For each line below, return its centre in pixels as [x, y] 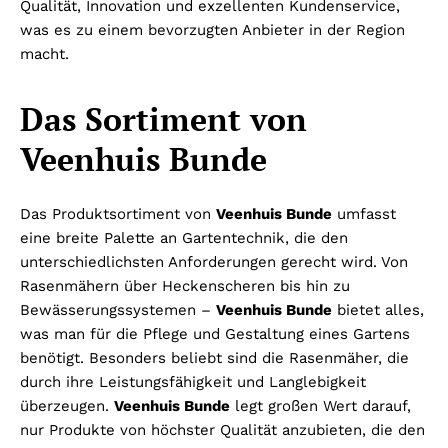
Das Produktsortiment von [118, 214]
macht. [44, 54]
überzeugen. [67, 406]
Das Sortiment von [163, 119]
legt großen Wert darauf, [320, 406]
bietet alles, [378, 310]
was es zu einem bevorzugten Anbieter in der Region [212, 30]
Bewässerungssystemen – [118, 310]
